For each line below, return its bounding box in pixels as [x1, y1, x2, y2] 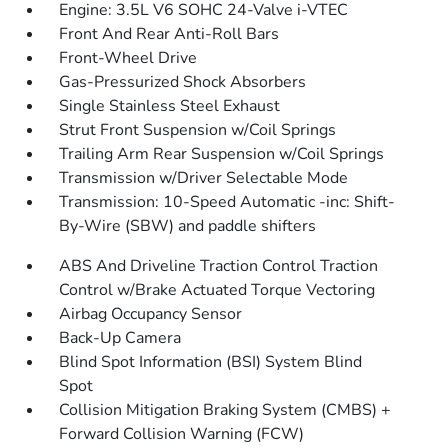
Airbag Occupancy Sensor [59, 303, 243, 325]
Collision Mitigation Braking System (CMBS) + [59, 399, 392, 421]
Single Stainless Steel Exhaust [59, 95, 281, 117]
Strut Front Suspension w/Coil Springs [59, 119, 337, 141]
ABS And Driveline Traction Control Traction [59, 255, 379, 277]
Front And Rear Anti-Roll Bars [59, 23, 280, 45]
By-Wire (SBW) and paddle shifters [59, 215, 317, 237]
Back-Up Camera [59, 327, 182, 349]
